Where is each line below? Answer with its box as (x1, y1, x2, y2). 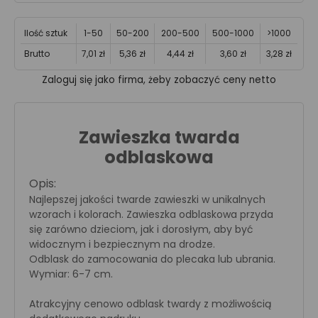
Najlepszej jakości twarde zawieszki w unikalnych (29, 192, 265, 207)
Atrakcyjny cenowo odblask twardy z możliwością (29, 297, 271, 311)
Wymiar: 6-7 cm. (29, 267, 113, 281)
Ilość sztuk (24, 27, 67, 39)
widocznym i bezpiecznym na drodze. (29, 237, 215, 251)
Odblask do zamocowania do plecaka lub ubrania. (29, 252, 275, 266)
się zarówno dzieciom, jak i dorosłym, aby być (29, 222, 253, 236)
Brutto (24, 48, 50, 60)
